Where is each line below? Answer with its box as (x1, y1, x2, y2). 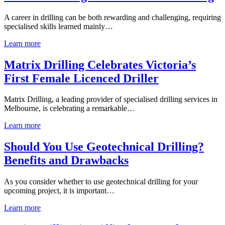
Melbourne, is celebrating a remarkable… (4, 104, 135, 113)
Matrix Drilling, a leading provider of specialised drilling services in (4, 95, 217, 104)
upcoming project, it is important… (4, 186, 115, 195)
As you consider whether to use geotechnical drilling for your (4, 177, 198, 186)
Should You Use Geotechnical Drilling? (4, 140, 204, 154)
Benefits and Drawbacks (4, 154, 129, 167)
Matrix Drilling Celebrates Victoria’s (4, 58, 196, 71)
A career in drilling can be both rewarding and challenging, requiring (4, 13, 221, 22)
